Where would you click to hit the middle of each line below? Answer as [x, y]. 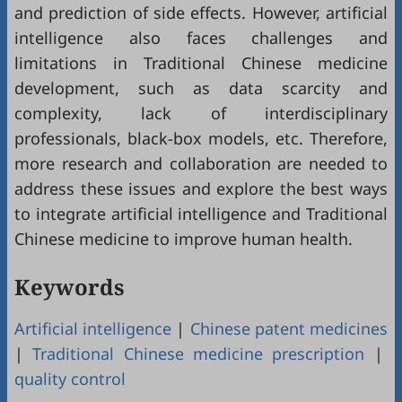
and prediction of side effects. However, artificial [201, 13]
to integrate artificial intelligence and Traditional [201, 214]
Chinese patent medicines [289, 328]
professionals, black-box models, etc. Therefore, [201, 138]
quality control [70, 379]
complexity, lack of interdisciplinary [201, 113]
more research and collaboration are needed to [201, 163]
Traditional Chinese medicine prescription [199, 354]
